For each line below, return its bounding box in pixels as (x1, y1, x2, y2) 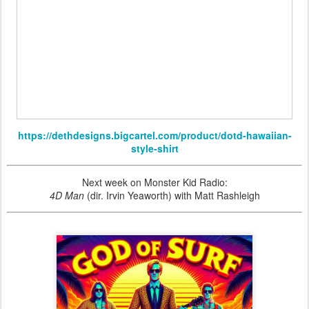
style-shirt (130, 141, 179, 155)
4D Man (49, 188, 84, 202)
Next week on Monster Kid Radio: (81, 175, 228, 189)
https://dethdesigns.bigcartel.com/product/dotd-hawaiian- (17, 128, 292, 142)
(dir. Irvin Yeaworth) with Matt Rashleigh (83, 188, 260, 202)
